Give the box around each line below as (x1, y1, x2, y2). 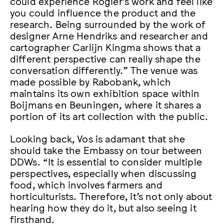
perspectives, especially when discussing (10, 166, 197, 178)
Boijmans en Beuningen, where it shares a (10, 97, 201, 110)
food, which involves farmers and (10, 177, 163, 190)
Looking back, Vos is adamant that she (10, 131, 185, 144)
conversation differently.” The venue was (10, 63, 198, 75)
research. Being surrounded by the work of (10, 17, 206, 29)
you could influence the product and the (10, 5, 196, 18)
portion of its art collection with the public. (10, 109, 208, 121)
